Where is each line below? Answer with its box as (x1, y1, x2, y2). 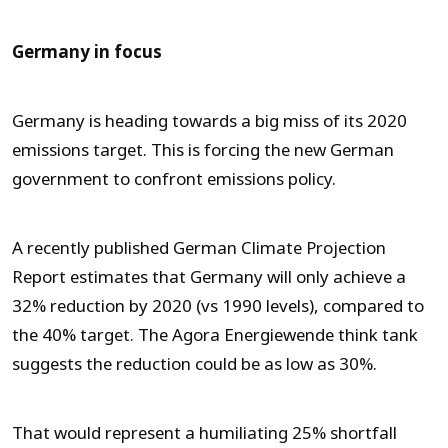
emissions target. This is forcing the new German (12, 138, 394, 164)
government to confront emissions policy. (12, 167, 336, 193)
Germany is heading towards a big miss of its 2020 (12, 109, 407, 135)
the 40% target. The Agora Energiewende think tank (12, 323, 418, 349)
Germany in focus (12, 40, 162, 66)
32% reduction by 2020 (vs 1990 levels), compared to (12, 294, 424, 320)
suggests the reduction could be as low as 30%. (12, 352, 377, 378)
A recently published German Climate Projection (12, 236, 386, 262)
